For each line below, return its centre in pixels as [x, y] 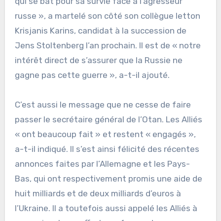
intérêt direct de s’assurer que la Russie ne [98, 60]
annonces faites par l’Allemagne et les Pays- [102, 164]
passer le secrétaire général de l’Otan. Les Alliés [108, 120]
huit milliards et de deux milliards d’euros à [98, 194]
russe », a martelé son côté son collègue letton [107, 16]
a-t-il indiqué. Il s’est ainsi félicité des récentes [107, 149]
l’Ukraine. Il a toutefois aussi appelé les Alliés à [106, 208]
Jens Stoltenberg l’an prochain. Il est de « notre [108, 46]
